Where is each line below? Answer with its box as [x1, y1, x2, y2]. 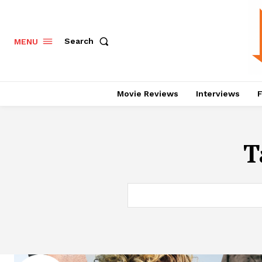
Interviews [195, 89, 240, 99]
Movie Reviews [116, 89, 178, 99]
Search [64, 36, 94, 46]
